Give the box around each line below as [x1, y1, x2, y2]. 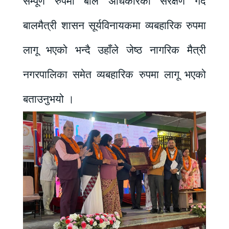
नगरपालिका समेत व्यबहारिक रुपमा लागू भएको [23, 67, 206, 81]
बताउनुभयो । [23, 92, 74, 106]
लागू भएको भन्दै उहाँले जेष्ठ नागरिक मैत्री [23, 43, 206, 57]
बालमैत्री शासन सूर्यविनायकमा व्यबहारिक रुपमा [23, 18, 206, 32]
